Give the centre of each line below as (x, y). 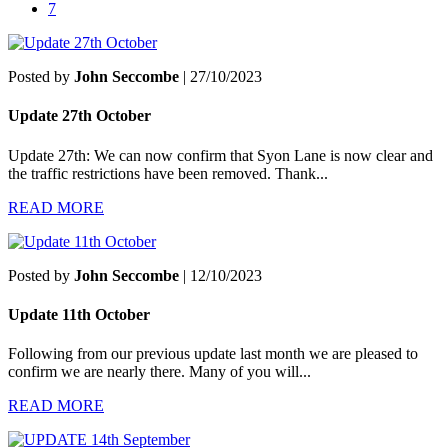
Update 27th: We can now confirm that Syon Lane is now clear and (220, 155)
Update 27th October (79, 116)
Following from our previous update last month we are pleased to (213, 354)
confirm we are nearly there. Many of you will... (159, 372)
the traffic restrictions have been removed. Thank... (168, 173)
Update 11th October (79, 314)
